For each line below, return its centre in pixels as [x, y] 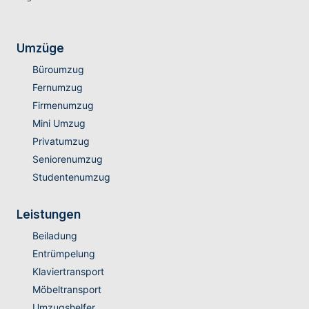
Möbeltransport [67, 290]
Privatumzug [61, 141]
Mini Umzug [59, 123]
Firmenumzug [63, 106]
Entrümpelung [63, 254]
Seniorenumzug [67, 159]
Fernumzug [57, 88]
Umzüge [40, 49]
